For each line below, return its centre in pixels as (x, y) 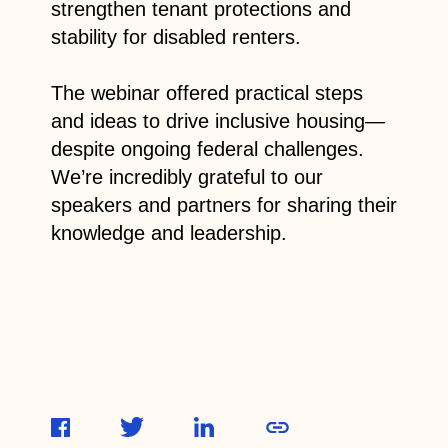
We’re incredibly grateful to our (186, 176)
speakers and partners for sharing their (223, 204)
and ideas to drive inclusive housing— (217, 120)
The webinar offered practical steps (206, 92)
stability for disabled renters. (175, 36)
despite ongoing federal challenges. (207, 148)
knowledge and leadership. (168, 232)
